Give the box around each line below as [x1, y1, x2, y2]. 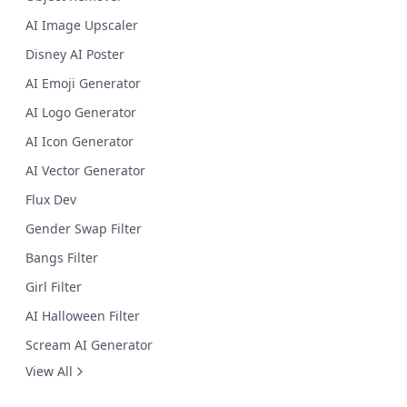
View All [25, 362, 73, 380]
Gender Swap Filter [25, 220, 142, 237]
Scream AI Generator [25, 336, 153, 353]
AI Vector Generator [25, 162, 145, 179]
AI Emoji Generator [25, 74, 141, 92]
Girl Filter [25, 278, 82, 295]
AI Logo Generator [25, 104, 136, 121]
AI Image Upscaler [25, 16, 138, 34]
